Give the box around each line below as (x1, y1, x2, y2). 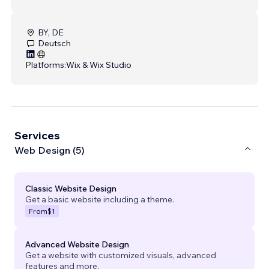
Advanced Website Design (25, 238, 129, 250)
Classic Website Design (25, 183, 116, 194)
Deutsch (38, 37, 71, 49)
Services (14, 128, 60, 142)
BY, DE (38, 26, 64, 38)
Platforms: (25, 59, 66, 70)
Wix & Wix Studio (66, 59, 131, 70)
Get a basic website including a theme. (25, 193, 174, 205)
